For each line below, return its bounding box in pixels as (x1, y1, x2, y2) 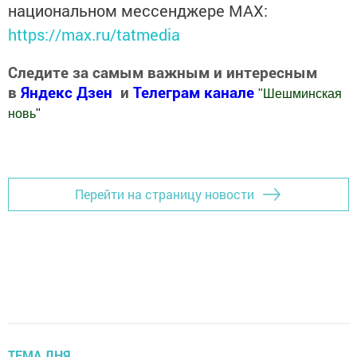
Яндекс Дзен (21, 82, 112, 103)
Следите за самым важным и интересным (8, 62, 317, 83)
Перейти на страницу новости (75, 186, 254, 203)
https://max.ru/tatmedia (8, 24, 180, 45)
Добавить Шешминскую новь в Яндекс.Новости (8, 136, 296, 154)
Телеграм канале (133, 82, 258, 103)
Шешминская (263, 87, 342, 101)
